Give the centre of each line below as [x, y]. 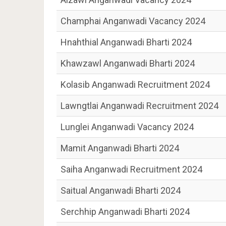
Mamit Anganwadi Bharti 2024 [120, 148]
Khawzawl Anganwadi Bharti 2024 [128, 63]
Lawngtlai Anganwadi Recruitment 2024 [139, 106]
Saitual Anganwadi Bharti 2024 [121, 190]
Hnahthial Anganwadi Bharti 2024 [126, 42]
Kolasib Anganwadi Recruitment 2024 [135, 84]
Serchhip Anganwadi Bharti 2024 [125, 212]
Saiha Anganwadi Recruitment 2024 [131, 169]
